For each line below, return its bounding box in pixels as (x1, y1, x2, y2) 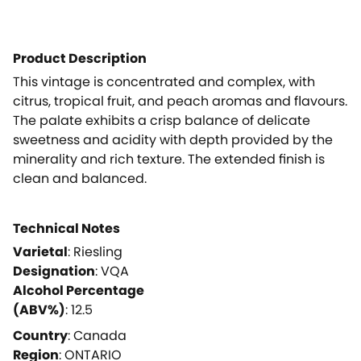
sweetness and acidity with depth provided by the (13, 130, 333, 149)
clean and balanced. (13, 168, 147, 188)
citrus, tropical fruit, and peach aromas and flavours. (13, 91, 347, 110)
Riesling (73, 242, 122, 261)
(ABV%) (13, 300, 65, 319)
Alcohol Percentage (13, 280, 144, 300)
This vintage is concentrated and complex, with (13, 72, 315, 91)
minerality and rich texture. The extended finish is (13, 149, 325, 168)
